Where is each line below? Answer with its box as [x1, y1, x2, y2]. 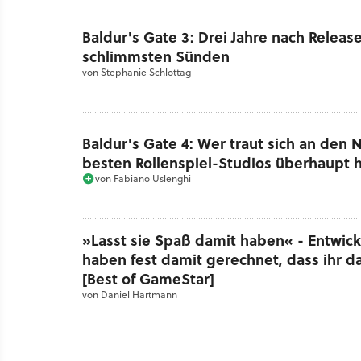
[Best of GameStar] [82, 268, 214, 289]
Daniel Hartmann [101, 287, 177, 301]
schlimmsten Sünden [82, 46, 230, 68]
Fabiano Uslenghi [114, 171, 191, 185]
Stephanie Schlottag [101, 65, 191, 80]
